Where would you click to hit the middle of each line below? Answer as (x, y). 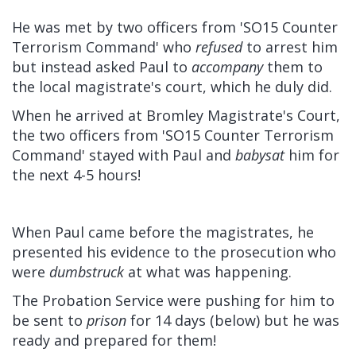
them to (293, 66)
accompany (227, 66)
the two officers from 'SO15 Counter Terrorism (173, 135)
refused (219, 46)
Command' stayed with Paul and (124, 155)
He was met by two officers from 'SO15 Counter (175, 27)
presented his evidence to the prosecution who (174, 252)
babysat (260, 155)
